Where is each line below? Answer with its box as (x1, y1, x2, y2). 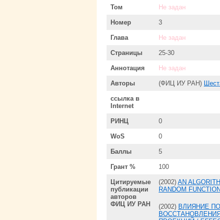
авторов (110, 192, 137, 200)
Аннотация (110, 64, 145, 72)
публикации (110, 185, 148, 193)
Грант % (110, 163, 136, 170)
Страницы (110, 49, 142, 56)
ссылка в (110, 94, 139, 102)
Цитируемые (110, 178, 151, 186)
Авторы (110, 79, 135, 87)
